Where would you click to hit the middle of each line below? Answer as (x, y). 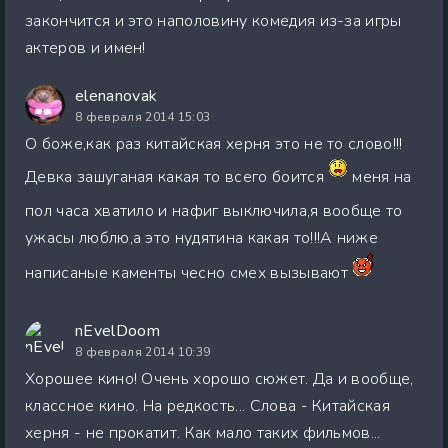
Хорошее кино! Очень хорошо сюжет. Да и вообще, (219, 378)
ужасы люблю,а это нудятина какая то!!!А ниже (202, 237)
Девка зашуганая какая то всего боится (177, 176)
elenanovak (116, 95)
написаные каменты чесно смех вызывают (189, 273)
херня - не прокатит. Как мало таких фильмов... (203, 432)
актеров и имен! (85, 47)
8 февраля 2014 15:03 (143, 116)
